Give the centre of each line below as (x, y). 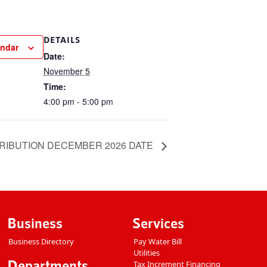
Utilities (147, 252)
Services (158, 222)
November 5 (67, 71)
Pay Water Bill (158, 241)
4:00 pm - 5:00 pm (78, 101)
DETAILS (62, 40)
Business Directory (41, 241)
